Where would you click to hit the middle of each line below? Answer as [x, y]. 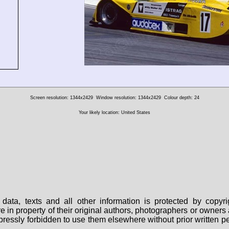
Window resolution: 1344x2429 [128, 98]
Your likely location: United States [114, 113]
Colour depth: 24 [181, 98]
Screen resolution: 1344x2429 [61, 98]
